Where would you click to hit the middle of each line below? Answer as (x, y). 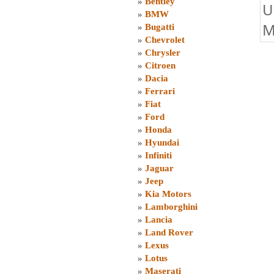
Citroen (160, 65)
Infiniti (158, 155)
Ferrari (160, 91)
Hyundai (162, 143)
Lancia (159, 220)
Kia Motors (168, 194)
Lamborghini (171, 207)
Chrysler (163, 53)
